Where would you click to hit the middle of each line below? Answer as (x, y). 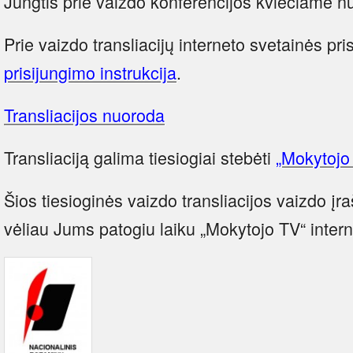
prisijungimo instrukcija (90, 72)
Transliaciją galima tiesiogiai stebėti (140, 157)
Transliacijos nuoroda (84, 114)
